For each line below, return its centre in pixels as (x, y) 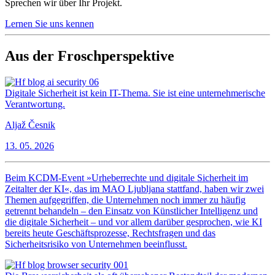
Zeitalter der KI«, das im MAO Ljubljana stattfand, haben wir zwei (134, 188)
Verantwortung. (35, 104)
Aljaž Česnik (30, 125)
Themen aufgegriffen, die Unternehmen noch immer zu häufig (125, 199)
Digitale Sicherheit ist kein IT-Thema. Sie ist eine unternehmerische (135, 93)
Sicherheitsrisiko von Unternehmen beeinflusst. (96, 244)
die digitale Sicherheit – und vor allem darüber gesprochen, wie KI (134, 222)
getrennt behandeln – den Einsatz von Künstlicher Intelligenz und (131, 211)
